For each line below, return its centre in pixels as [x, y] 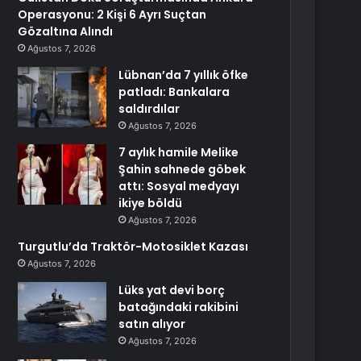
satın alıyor [152, 324]
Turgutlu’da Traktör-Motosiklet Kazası [133, 247]
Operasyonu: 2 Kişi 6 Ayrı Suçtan [112, 15]
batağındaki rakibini [179, 307]
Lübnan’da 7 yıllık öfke [184, 75]
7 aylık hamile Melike [179, 152]
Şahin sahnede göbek [183, 169]
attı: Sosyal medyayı [179, 186]
